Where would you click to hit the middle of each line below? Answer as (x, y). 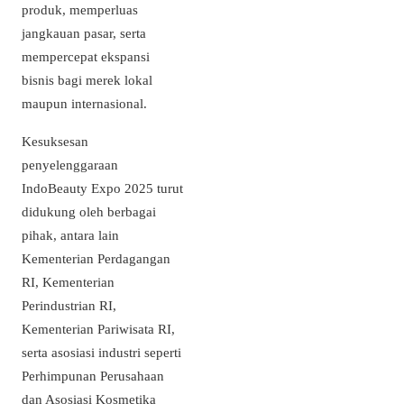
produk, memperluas (80, 10)
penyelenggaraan (70, 164)
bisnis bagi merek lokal (87, 80)
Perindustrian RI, (69, 305)
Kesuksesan (55, 141)
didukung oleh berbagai (89, 211)
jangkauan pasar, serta (84, 33)
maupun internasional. (84, 104)
